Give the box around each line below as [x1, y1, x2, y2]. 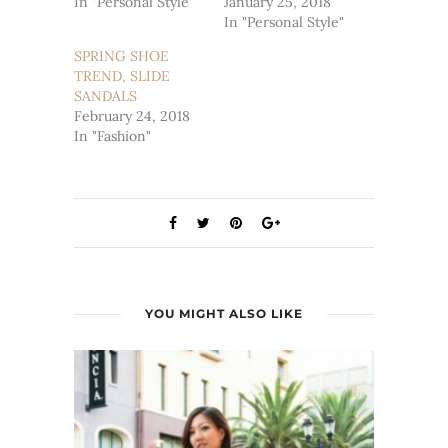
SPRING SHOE [74, 47, 169, 66]
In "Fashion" [74, 127, 151, 146]
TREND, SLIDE [74, 67, 170, 86]
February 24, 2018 [74, 107, 190, 126]
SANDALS [74, 87, 137, 106]
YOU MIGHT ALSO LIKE [145, 306, 303, 322]
